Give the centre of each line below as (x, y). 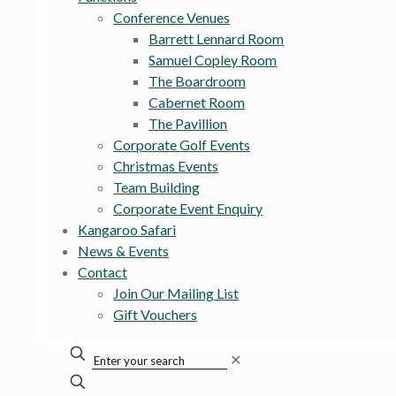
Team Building (157, 187)
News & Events (124, 251)
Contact (103, 272)
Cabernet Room (197, 103)
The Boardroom (198, 81)
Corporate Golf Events (182, 145)
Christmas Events (166, 166)
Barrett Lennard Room (217, 39)
